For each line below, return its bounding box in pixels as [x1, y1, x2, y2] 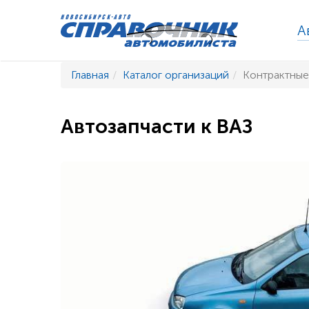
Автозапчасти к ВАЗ [60, 114, 252, 139]
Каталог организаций [122, 68, 229, 82]
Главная [70, 68, 109, 82]
